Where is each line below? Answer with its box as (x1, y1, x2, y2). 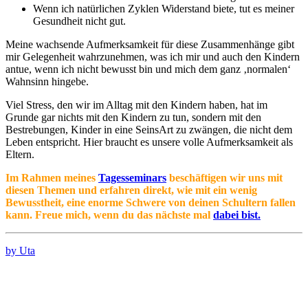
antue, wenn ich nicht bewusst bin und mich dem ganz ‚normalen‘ (5, 63, 291, 76)
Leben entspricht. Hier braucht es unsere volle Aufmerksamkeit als (5, 136, 293, 148)
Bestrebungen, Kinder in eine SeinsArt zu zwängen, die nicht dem (5, 124, 292, 136)
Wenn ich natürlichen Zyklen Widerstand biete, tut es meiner (33, 3, 294, 15)
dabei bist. (213, 209, 261, 221)
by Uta (5, 245, 35, 257)
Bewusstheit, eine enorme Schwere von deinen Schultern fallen (5, 197, 296, 209)
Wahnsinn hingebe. (5, 76, 89, 88)
